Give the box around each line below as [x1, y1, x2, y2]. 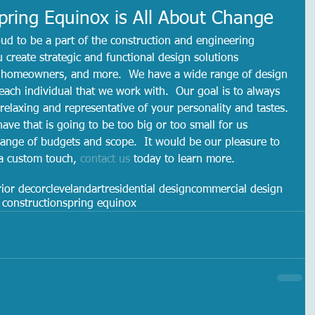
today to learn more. [130, 154, 238, 166]
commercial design [191, 184, 283, 196]
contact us [80, 154, 130, 166]
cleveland [46, 184, 91, 196]
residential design [105, 184, 191, 196]
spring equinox [63, 198, 136, 210]
